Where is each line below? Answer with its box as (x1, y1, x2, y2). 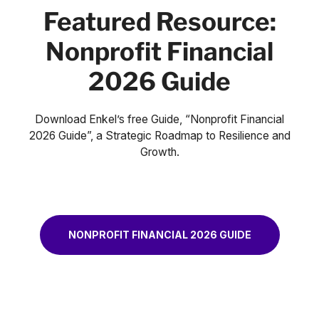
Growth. (140, 145, 179, 159)
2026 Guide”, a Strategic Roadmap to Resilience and (28, 128, 291, 142)
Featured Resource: (43, 6, 276, 37)
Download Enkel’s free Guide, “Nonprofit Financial (35, 112, 284, 126)
